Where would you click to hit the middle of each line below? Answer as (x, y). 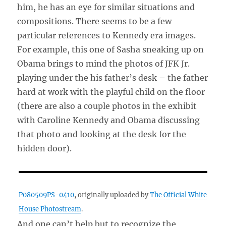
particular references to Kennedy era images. (107, 35)
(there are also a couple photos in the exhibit (107, 106)
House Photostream (50, 209)
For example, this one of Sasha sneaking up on (111, 49)
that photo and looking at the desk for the (102, 134)
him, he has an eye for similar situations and (106, 7)
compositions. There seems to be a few (95, 21)
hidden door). (45, 148)
